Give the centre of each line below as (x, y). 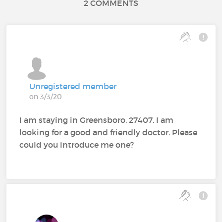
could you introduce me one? (77, 144)
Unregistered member (73, 86)
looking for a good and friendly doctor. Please (109, 132)
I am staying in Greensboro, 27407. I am (97, 120)
